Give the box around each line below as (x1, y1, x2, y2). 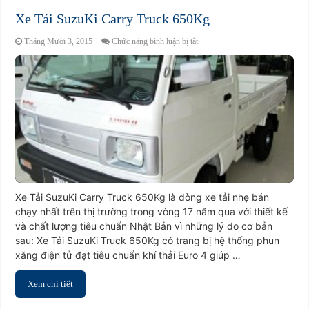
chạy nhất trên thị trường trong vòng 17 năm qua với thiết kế (15, 206, 288, 218)
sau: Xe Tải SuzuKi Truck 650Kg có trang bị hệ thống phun (15, 235, 280, 247)
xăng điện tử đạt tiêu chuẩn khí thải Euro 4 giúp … (15, 249, 241, 261)
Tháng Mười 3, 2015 (24, 36, 93, 46)
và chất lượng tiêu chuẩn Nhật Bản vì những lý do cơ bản (15, 220, 273, 232)
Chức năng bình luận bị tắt (112, 36, 199, 46)
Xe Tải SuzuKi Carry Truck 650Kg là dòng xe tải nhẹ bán (15, 191, 270, 203)
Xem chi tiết (28, 279, 74, 290)
